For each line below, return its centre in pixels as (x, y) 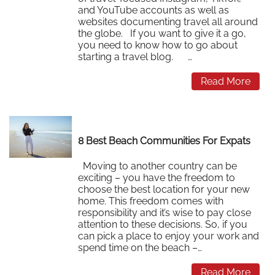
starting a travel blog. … (135, 56)
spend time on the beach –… (140, 247)
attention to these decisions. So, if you (163, 224)
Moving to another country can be (158, 166)
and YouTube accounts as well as (154, 10)
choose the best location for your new (164, 189)
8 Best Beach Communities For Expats (165, 141)
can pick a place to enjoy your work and (169, 236)
